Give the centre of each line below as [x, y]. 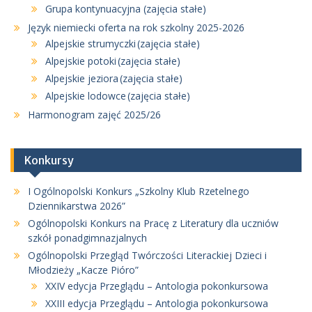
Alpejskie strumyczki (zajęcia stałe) [123, 44]
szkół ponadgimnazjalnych [87, 238]
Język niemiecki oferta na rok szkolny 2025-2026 [136, 28]
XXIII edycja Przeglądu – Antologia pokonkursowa [157, 304]
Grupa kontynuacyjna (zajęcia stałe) [126, 9]
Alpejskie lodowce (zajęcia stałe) [118, 96]
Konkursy [49, 161]
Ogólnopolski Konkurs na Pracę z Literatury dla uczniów [153, 224]
